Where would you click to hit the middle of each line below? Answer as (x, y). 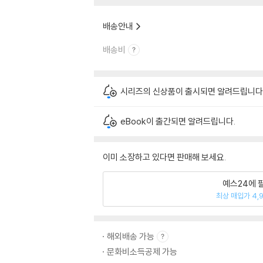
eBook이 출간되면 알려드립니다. (178, 121)
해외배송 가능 (131, 236)
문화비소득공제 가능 (142, 252)
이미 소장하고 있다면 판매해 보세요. (164, 157)
